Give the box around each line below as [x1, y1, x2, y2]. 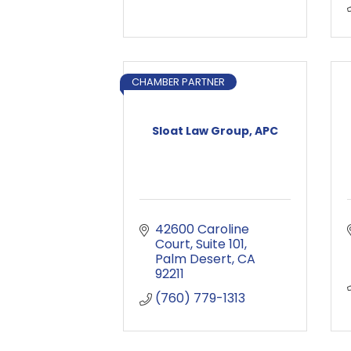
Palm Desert [155, 250, 232, 268]
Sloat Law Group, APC [152, 123, 278, 139]
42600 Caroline [155, 220, 249, 238]
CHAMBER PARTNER [132, 75, 225, 89]
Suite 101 [196, 235, 244, 253]
